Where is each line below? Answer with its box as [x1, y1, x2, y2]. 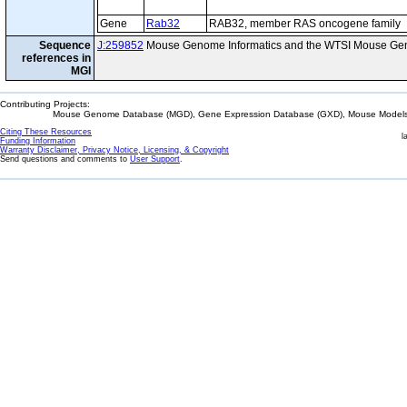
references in [22, 52, 91, 65]
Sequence [39, 39, 91, 52]
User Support [130, 154, 180, 164]
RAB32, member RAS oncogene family [209, 17, 401, 30]
